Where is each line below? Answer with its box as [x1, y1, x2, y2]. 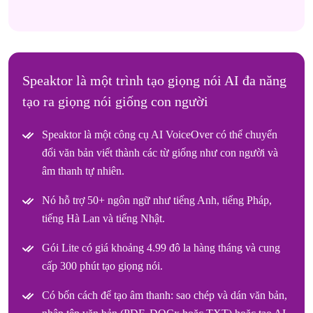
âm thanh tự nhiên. [42, 164, 124, 177]
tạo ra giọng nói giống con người [22, 93, 208, 109]
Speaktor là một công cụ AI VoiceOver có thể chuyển [42, 128, 277, 140]
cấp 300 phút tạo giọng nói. [42, 259, 163, 272]
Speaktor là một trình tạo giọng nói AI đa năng [22, 72, 286, 88]
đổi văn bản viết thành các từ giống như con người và [42, 146, 278, 159]
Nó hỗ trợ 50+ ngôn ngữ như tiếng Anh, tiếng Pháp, [42, 194, 272, 206]
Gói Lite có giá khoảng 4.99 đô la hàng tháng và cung [42, 241, 280, 254]
